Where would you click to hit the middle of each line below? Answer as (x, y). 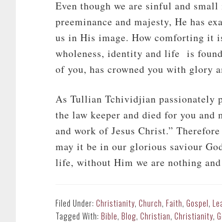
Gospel (197, 203)
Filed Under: (76, 203)
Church (150, 203)
